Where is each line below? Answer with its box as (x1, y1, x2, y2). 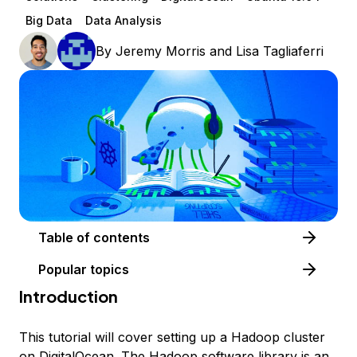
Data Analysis (85, 14, 162, 27)
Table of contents (93, 229, 150, 246)
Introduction (19, 286, 118, 307)
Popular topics (38, 261, 129, 278)
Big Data (25, 14, 73, 27)
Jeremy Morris (116, 43, 206, 59)
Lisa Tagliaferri (236, 43, 324, 59)
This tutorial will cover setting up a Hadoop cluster (19, 329, 325, 346)
